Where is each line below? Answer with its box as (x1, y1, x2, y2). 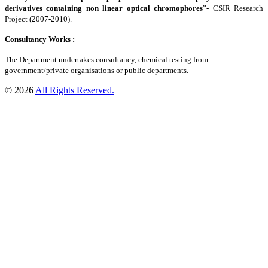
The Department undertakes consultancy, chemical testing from (5, 54, 208, 64)
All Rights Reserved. (35, 84, 114, 95)
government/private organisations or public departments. (5, 65, 188, 75)
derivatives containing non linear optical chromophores (5, 3, 203, 13)
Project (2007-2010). (5, 14, 72, 23)
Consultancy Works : (5, 34, 75, 44)
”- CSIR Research (203, 3, 264, 13)
